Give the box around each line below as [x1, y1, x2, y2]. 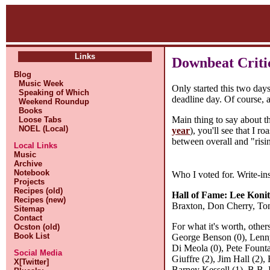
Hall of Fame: [172, 189, 228, 200]
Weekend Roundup [14, 97, 90, 106]
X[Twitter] [14, 257, 49, 266]
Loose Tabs [14, 115, 62, 124]
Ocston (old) [14, 222, 60, 231]
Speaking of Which [14, 88, 90, 97]
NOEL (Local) [14, 124, 69, 133]
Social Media [14, 248, 63, 257]
